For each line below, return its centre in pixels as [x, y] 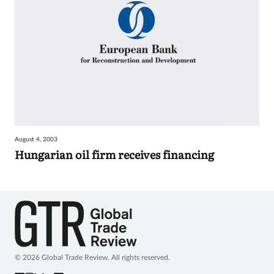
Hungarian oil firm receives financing [114, 155]
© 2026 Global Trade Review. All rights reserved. [92, 257]
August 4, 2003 [36, 140]
